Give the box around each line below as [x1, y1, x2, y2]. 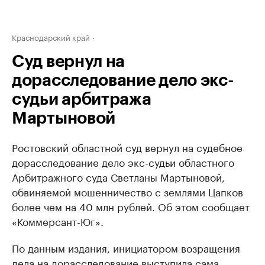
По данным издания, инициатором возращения [12, 240, 240, 255]
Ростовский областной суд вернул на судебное [12, 139, 243, 154]
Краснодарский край [12, 31, 90, 43]
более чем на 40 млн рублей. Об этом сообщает [12, 198, 250, 214]
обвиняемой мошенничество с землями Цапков [12, 183, 243, 199]
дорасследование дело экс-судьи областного [12, 154, 234, 169]
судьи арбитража [12, 91, 151, 108]
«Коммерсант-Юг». [12, 213, 104, 228]
